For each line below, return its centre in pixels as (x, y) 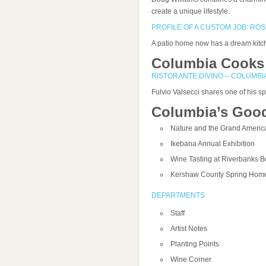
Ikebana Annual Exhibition (212, 144)
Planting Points (194, 244)
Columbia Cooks (208, 63)
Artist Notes (189, 229)
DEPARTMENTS (178, 195)
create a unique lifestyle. (190, 11)
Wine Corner (191, 259)
